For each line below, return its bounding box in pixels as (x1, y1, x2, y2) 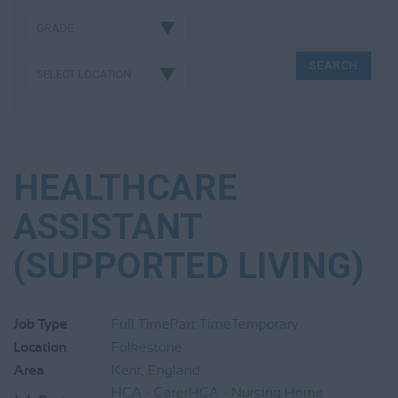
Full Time (111, 317, 170, 331)
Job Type (13, 317, 68, 331)
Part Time (170, 317, 231, 331)
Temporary (231, 317, 298, 331)
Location (13, 340, 67, 354)
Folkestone (111, 340, 182, 354)
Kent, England (111, 363, 200, 378)
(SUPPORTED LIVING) (13, 245, 364, 287)
